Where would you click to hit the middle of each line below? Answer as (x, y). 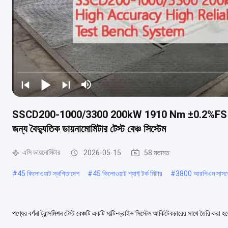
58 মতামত (157, 152)
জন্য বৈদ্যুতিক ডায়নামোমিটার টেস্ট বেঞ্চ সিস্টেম (89, 129)
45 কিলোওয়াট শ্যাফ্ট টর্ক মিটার (127, 173)
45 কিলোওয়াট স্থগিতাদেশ (48, 173)
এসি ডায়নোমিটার (41, 152)
